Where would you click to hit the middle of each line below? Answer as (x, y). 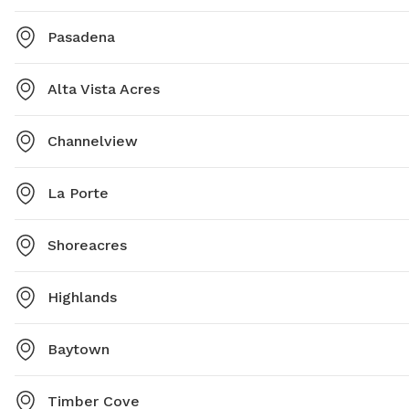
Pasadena (81, 37)
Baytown (79, 350)
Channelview (93, 142)
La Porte (78, 194)
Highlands (82, 298)
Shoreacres (87, 246)
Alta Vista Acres (104, 89)
